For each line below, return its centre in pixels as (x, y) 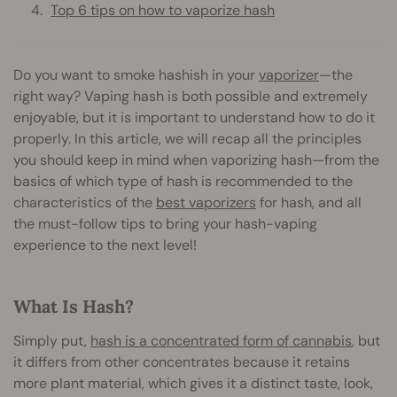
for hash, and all (309, 202)
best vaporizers (206, 202)
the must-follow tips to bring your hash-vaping (165, 223)
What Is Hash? (74, 306)
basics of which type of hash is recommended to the (183, 181)
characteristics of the (85, 202)
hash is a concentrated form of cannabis (221, 340)
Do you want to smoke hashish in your (136, 74)
